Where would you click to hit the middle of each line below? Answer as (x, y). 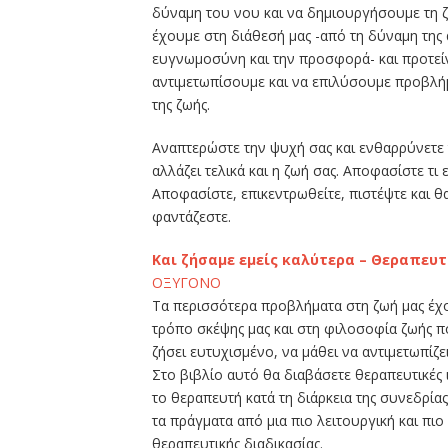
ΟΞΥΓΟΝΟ (186, 283)
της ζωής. (181, 105)
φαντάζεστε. (191, 217)
